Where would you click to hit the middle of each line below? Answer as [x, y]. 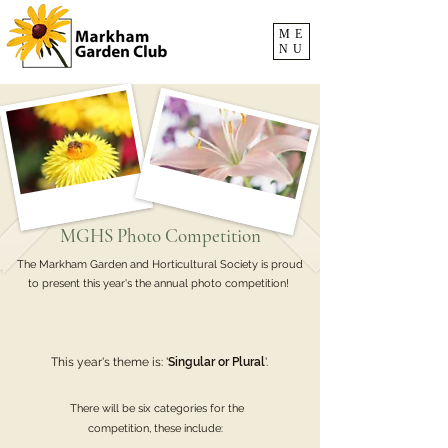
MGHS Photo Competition [160, 235]
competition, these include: [157, 428]
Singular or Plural [216, 362]
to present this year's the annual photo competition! [159, 283]
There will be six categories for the [157, 408]
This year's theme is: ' [109, 362]
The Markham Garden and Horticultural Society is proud [159, 264]
